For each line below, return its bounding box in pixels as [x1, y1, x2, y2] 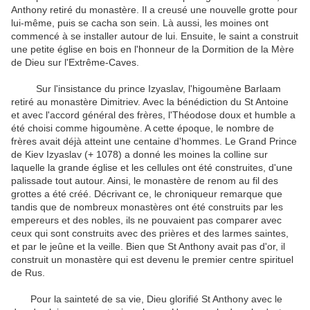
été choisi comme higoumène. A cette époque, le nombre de [11, 122, 274, 134]
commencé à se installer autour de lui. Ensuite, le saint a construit [11, 30, 298, 42]
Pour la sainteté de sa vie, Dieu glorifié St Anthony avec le [11, 293, 282, 305]
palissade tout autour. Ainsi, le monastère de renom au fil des [11, 175, 278, 187]
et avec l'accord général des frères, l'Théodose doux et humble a [11, 109, 295, 121]
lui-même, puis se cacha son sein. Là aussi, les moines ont [11, 17, 268, 29]
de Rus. [11, 267, 45, 279]
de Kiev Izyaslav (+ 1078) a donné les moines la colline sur [11, 149, 268, 161]
